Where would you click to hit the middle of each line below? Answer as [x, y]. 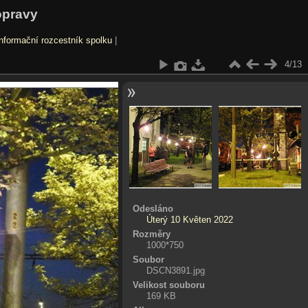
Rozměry [151, 234]
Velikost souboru [168, 285]
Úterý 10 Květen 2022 [189, 219]
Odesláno [153, 208]
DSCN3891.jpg [175, 270]
